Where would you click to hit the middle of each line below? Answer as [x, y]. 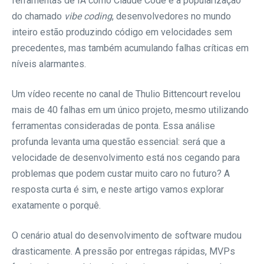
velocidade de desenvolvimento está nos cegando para [126, 157]
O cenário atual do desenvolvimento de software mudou [127, 235]
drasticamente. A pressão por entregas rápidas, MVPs [123, 251]
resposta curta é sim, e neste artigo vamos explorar [118, 189]
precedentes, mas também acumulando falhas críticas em [130, 48]
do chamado [38, 16]
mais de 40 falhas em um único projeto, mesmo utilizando [130, 110]
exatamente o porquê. [56, 205]
